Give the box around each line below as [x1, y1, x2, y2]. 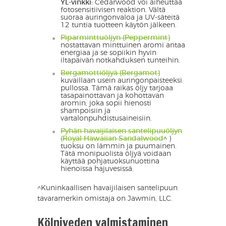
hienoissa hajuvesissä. [61, 165, 134, 173]
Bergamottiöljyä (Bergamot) [61, 70, 160, 77]
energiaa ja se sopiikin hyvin [61, 49, 156, 57]
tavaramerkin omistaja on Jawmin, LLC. [37, 195, 173, 203]
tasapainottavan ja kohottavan [61, 92, 164, 100]
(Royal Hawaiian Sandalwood [61, 135, 163, 143]
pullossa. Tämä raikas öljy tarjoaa [61, 85, 173, 92]
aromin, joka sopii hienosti [61, 100, 151, 107]
